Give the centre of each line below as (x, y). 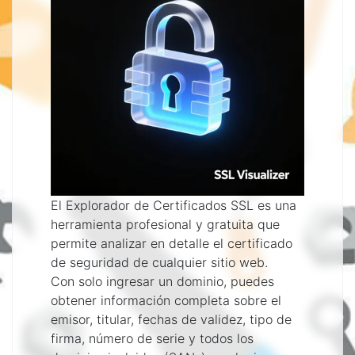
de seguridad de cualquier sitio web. (159, 262)
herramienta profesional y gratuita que (165, 224)
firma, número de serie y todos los (152, 338)
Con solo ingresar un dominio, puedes (162, 281)
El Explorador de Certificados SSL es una (174, 205)
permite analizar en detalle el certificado (172, 243)
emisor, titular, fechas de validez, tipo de (171, 319)
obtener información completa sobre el (166, 300)
